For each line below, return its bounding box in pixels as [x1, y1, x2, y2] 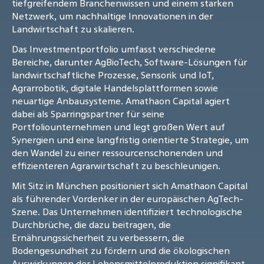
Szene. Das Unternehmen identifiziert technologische [12, 205, 242, 219]
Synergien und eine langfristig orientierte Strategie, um [12, 133, 249, 147]
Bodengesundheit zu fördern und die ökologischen [12, 244, 230, 258]
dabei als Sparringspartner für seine [12, 107, 164, 121]
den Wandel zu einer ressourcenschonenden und [12, 146, 223, 160]
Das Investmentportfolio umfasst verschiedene [12, 42, 216, 56]
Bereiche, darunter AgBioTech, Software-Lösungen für [12, 55, 247, 69]
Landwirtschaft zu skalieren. [12, 22, 134, 36]
